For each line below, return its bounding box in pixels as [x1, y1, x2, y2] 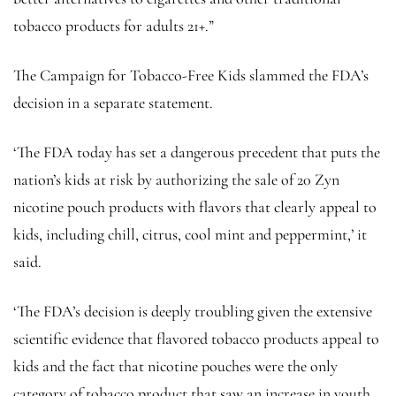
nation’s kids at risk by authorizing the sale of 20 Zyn [13, 169, 339, 189]
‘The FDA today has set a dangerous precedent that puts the [13, 141, 380, 162]
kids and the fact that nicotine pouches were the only [13, 355, 338, 376]
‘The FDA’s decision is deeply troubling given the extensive [13, 301, 372, 321]
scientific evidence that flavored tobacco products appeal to [13, 328, 379, 348]
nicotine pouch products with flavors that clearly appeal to [13, 196, 377, 217]
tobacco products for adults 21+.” [13, 15, 214, 35]
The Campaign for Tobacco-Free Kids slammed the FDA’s [13, 65, 369, 85]
